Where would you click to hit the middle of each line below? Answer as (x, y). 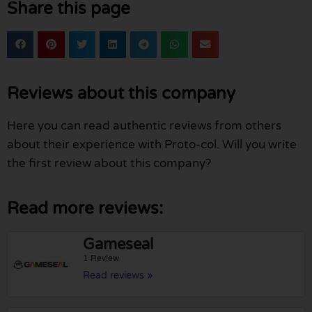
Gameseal (118, 244)
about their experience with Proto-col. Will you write (152, 144)
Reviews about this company (121, 93)
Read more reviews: (85, 208)
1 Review (102, 258)
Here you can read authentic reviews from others (144, 125)
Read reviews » (118, 275)
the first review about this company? (109, 163)
